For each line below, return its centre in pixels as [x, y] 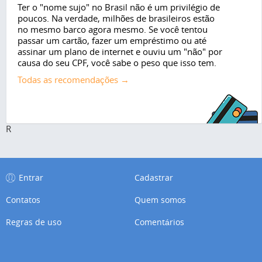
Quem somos [161, 200]
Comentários [160, 222]
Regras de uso [34, 222]
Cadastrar [154, 177]
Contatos [23, 200]
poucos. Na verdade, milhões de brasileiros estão [116, 18]
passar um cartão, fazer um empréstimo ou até [112, 40]
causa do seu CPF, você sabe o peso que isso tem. [117, 62]
